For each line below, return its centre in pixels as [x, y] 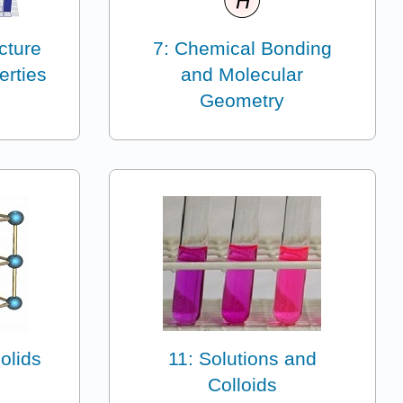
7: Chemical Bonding [242, 48]
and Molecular [242, 74]
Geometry [242, 100]
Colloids [242, 384]
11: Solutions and [242, 358]
